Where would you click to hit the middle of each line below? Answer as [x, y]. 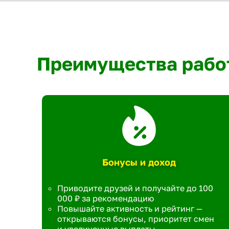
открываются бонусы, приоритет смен [136, 219]
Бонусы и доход [139, 162]
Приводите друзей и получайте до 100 [135, 188]
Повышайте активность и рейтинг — [130, 209]
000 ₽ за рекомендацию [106, 198]
